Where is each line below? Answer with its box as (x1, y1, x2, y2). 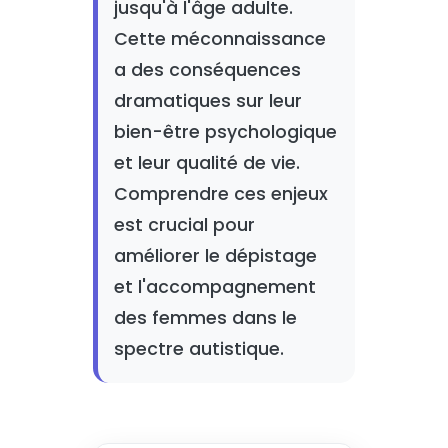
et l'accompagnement (113, 275, 316, 299)
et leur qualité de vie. (113, 151, 300, 175)
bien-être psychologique (113, 120, 337, 144)
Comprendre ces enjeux (113, 182, 328, 206)
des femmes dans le (113, 306, 297, 330)
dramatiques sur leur (113, 89, 302, 113)
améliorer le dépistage (113, 244, 317, 268)
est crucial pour (113, 213, 255, 237)
